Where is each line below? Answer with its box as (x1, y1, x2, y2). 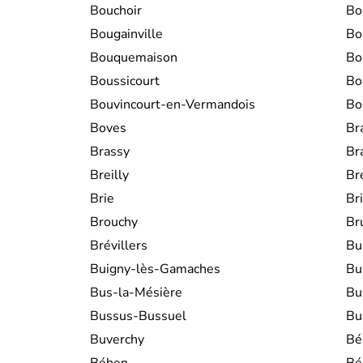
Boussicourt (90, 71, 160, 90)
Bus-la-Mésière (90, 283, 182, 301)
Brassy (90, 142, 130, 160)
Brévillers (90, 236, 147, 254)
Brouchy (90, 212, 138, 231)
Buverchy (90, 330, 144, 348)
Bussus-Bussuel (90, 306, 186, 325)
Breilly (90, 165, 129, 184)
